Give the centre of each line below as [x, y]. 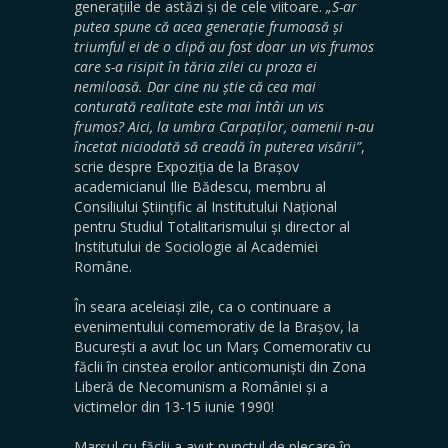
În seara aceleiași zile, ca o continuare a [202, 306]
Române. [103, 266]
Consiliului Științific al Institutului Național [205, 206]
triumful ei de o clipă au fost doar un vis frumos [224, 46]
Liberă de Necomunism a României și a [201, 386]
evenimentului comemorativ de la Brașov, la [216, 326]
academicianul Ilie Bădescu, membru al [200, 186]
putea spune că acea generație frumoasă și [208, 26]
